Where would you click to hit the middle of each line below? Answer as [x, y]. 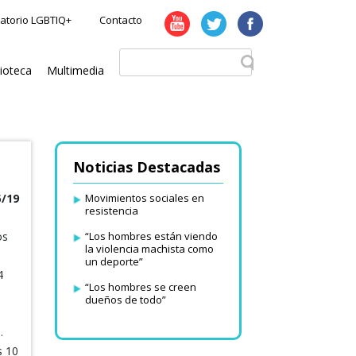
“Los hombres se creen [140, 287]
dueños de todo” [125, 300]
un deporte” [114, 261]
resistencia [111, 211]
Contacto [121, 20]
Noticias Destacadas [146, 167]
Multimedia [75, 70]
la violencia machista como [149, 249]
